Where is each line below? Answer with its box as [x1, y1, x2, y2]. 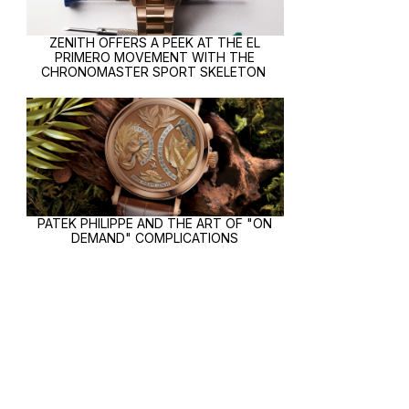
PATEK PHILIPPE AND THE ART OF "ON [37, 215, 273, 232]
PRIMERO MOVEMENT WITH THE [55, 49, 256, 66]
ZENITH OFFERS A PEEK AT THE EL [49, 35, 261, 51]
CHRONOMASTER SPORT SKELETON [40, 64, 269, 80]
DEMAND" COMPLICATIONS [71, 230, 239, 246]
